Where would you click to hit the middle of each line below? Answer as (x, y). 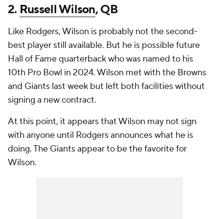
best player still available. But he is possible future (104, 45)
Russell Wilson (57, 10)
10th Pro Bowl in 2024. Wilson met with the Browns (107, 73)
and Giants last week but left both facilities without (106, 87)
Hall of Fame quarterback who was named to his (100, 59)
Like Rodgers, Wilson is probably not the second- (103, 32)
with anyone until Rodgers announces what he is (100, 135)
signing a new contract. (53, 100)
